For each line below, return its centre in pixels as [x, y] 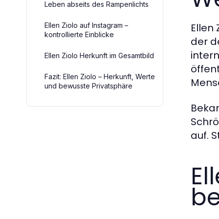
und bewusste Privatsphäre [88, 86]
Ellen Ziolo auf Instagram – [86, 25]
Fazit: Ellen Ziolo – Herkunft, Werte [100, 77]
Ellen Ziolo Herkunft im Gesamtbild [99, 55]
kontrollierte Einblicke [79, 34]
